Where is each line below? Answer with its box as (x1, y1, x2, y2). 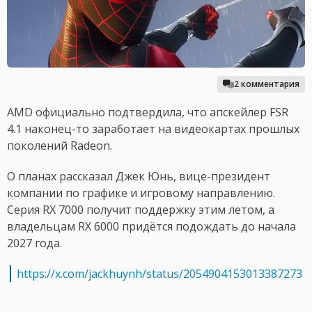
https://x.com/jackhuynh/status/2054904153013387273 (17, 266, 302, 282)
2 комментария (234, 78, 299, 91)
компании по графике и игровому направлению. (7, 185, 275, 201)
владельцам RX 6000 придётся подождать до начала (7, 219, 296, 235)
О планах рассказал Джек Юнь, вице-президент (7, 169, 270, 185)
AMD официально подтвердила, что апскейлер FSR (7, 104, 288, 120)
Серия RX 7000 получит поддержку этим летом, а (7, 202, 274, 218)
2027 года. (7, 235, 62, 251)
